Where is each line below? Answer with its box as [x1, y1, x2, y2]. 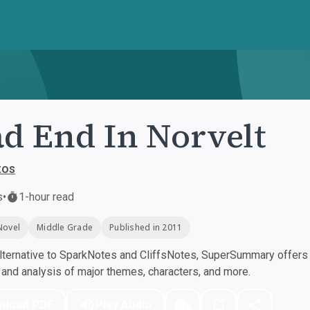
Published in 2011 [109, 221, 183, 233]
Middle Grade [37, 221, 93, 233]
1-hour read [19, 190, 74, 203]
